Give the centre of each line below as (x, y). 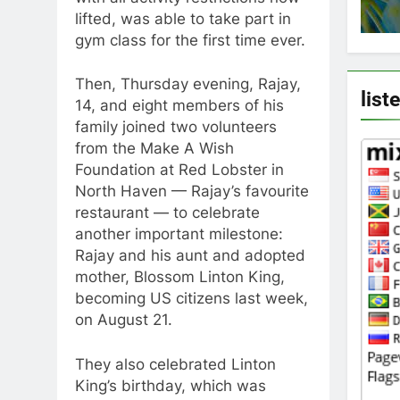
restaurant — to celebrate (167, 213)
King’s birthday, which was (171, 385)
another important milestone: (179, 234)
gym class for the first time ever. (190, 40)
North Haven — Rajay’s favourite (192, 192)
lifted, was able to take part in (183, 18)
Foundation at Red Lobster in (179, 170)
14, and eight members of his (179, 106)
